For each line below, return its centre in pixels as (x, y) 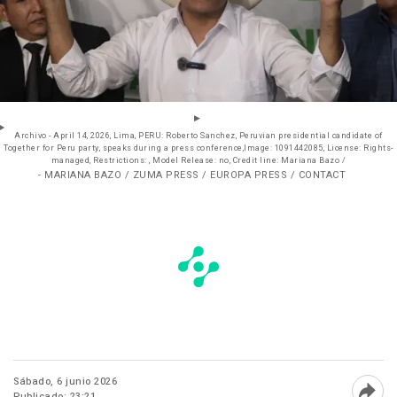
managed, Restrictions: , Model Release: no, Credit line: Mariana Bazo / (198, 160)
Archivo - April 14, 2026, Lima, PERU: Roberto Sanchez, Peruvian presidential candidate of (127, 136)
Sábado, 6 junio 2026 (65, 381)
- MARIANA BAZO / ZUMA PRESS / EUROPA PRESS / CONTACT (192, 175)
